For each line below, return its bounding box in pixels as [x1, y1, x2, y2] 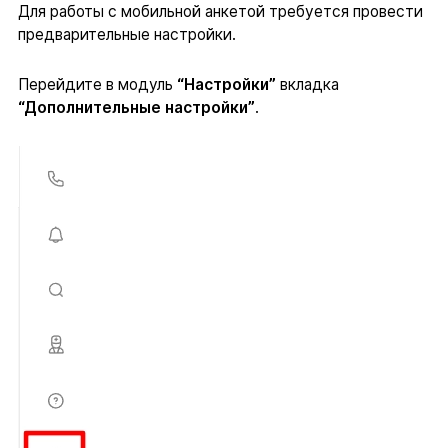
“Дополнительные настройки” [17, 97, 255, 117]
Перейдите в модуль [17, 74, 177, 94]
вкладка [275, 74, 339, 94]
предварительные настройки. [17, 24, 236, 44]
